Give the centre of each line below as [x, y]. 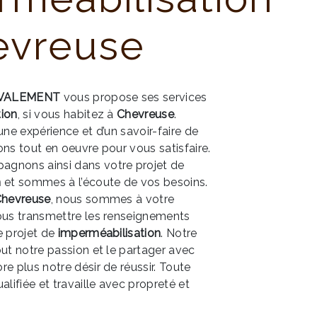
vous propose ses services [134, 97]
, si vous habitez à [67, 114]
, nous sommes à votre [113, 199]
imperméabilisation [109, 233]
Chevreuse [146, 114]
